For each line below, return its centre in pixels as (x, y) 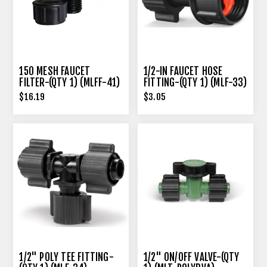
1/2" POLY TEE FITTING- (66, 257)
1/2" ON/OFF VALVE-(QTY (192, 257)
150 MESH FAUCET (55, 72)
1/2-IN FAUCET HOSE (183, 72)
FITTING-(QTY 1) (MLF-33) (195, 83)
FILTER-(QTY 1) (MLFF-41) (70, 83)
